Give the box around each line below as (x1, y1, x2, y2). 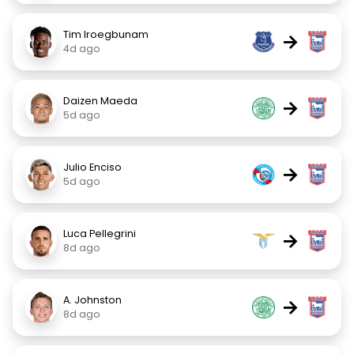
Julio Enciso (63, 160, 122, 174)
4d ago (63, 42, 100, 55)
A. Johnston (63, 293, 122, 307)
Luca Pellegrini (63, 227, 136, 240)
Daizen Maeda (63, 94, 137, 107)
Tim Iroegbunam (63, 28, 149, 41)
